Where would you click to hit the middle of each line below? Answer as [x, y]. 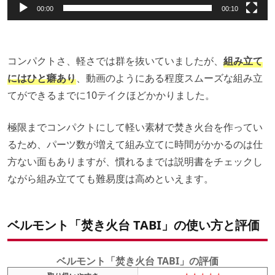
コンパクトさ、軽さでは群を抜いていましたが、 [115, 60]
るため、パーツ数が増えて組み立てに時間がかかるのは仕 [135, 144]
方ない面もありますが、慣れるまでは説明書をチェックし [135, 161]
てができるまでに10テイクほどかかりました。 [111, 95]
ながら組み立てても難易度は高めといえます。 [110, 178]
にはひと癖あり [42, 78]
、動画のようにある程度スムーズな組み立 [169, 78]
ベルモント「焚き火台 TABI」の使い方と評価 [134, 225]
